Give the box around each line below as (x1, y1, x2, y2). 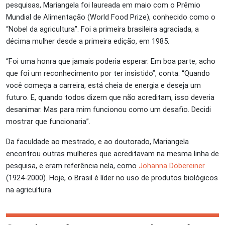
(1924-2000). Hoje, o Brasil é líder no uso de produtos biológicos (6, 173, 218, 182)
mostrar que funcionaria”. (6, 117, 92, 126)
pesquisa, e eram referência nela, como (6, 161, 137, 170)
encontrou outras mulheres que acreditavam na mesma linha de (6, 149, 219, 158)
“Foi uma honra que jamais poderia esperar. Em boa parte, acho (6, 57, 215, 66)
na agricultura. (6, 185, 55, 194)
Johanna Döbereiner (137, 161, 205, 170)
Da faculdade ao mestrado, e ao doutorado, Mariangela (6, 137, 189, 146)
